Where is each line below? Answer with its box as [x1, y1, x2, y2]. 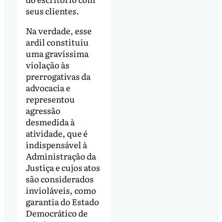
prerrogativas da [25, 69, 91, 82]
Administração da [25, 149, 96, 162]
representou [25, 92, 75, 105]
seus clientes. [25, 4, 79, 17]
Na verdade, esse [25, 24, 92, 37]
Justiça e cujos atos [25, 161, 100, 173]
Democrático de [25, 206, 88, 219]
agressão [25, 104, 60, 116]
